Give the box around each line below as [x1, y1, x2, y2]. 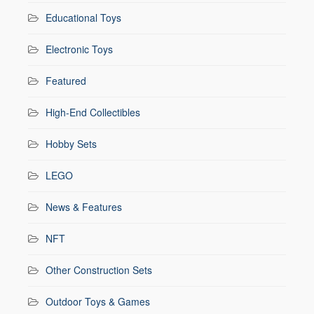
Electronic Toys [46, 41, 113, 56]
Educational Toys [46, 10, 121, 25]
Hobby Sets [46, 136, 97, 151]
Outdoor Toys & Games [46, 294, 150, 308]
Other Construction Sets [46, 262, 152, 277]
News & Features [46, 199, 122, 214]
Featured [46, 73, 86, 88]
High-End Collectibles [46, 104, 140, 119]
